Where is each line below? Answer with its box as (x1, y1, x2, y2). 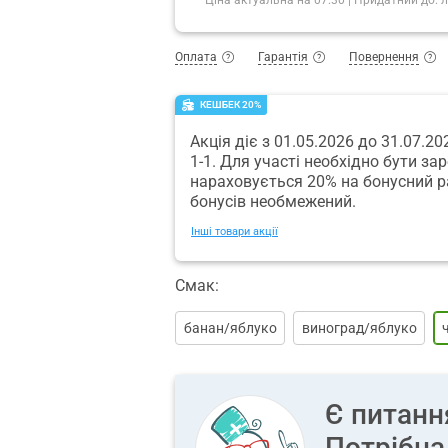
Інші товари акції (191, 224, 278, 238)
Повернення (349, 49, 419, 64)
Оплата (175, 49, 217, 64)
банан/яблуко (183, 319, 277, 336)
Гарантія (258, 49, 308, 64)
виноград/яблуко (301, 319, 417, 336)
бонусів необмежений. (190, 191, 356, 211)
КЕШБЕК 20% (200, 99, 261, 111)
